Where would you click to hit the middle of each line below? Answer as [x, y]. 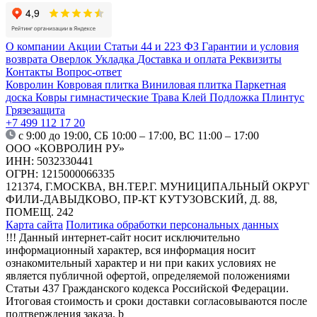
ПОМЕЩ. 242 [40, 212]
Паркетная [260, 84]
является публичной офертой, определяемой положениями [148, 275]
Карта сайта [34, 224]
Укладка [116, 59]
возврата [28, 59]
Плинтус [283, 97]
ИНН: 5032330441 [50, 161]
